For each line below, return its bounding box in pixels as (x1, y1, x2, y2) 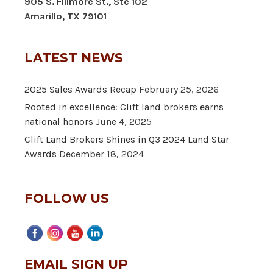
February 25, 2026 (139, 83, 219, 95)
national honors (24, 115, 93, 127)
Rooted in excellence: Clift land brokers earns (24, 101, 224, 113)
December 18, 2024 (59, 147, 144, 160)
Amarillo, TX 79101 (24, 10, 107, 22)
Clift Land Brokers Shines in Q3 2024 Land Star (24, 133, 229, 145)
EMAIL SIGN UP (24, 256, 128, 272)
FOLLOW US (24, 190, 109, 206)
